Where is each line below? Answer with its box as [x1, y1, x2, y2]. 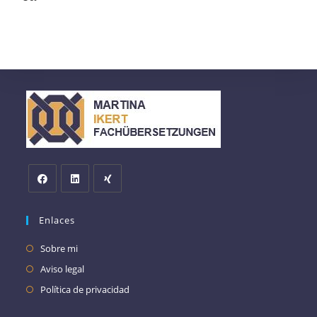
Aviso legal [40, 262, 85, 275]
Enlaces [39, 213, 76, 226]
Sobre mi [40, 241, 79, 255]
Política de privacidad [40, 282, 130, 296]
